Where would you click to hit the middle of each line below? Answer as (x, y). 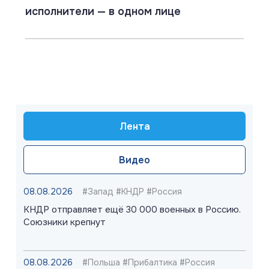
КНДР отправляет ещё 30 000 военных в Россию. (132, 210)
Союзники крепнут (65, 222)
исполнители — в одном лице (103, 12)
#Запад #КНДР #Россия (132, 192)
